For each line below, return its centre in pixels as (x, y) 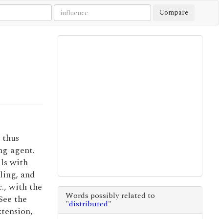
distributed (88, 204)
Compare (174, 12)
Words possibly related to (110, 196)
